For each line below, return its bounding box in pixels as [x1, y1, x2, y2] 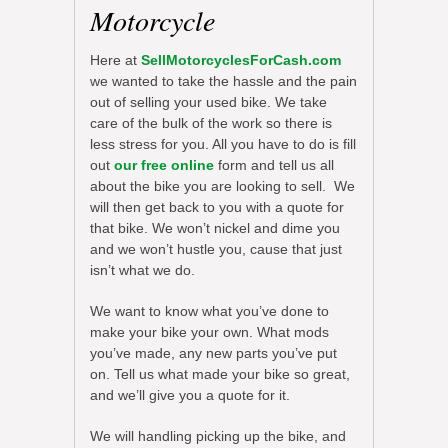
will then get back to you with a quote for [90, 198, 344, 215]
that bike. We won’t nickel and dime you [90, 219, 340, 236]
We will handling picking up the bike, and [90, 427, 346, 444]
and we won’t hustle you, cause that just [90, 240, 342, 257]
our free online [114, 156, 214, 173]
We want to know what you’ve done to [90, 302, 329, 319]
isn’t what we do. [90, 261, 195, 278]
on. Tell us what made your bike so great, [90, 365, 350, 382]
